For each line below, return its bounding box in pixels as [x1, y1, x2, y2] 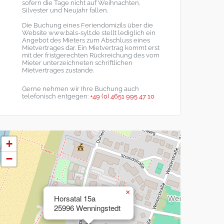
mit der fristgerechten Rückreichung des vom [22, 51, 159, 59]
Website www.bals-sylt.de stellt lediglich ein [22, 28, 155, 36]
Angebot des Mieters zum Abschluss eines [22, 36, 150, 44]
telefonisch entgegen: [22, 92, 90, 100]
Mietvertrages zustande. [22, 66, 94, 74]
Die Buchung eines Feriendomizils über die [22, 21, 153, 29]
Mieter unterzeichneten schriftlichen [22, 58, 132, 66]
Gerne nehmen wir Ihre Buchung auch [22, 84, 139, 92]
